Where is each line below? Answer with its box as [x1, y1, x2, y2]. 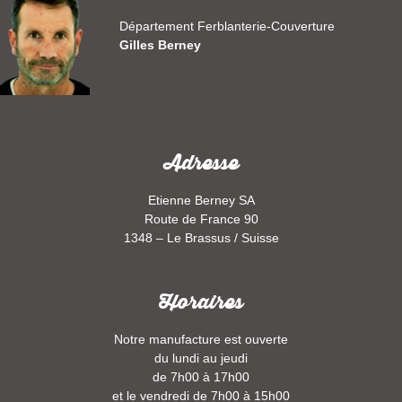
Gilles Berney [119, 37, 202, 52]
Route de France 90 [144, 211, 258, 226]
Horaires [159, 286, 243, 317]
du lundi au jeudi [154, 350, 248, 365]
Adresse [163, 148, 239, 179]
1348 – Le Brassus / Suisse [123, 230, 279, 245]
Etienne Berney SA [147, 192, 255, 207]
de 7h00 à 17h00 [153, 369, 249, 384]
